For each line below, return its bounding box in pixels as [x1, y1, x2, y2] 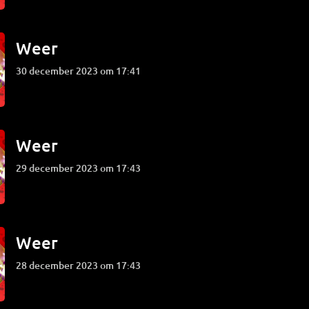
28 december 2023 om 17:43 [21, 259, 141, 272]
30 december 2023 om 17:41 [21, 64, 141, 77]
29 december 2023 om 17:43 [21, 161, 141, 175]
